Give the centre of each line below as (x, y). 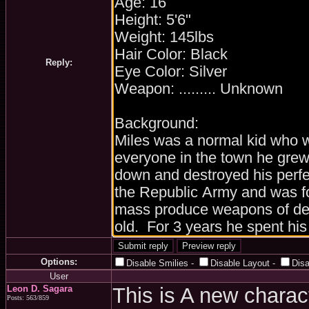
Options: (59, 262)
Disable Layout (240, 263)
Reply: (59, 62)
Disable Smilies (157, 263)
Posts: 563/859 (28, 298)
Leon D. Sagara (40, 289)
